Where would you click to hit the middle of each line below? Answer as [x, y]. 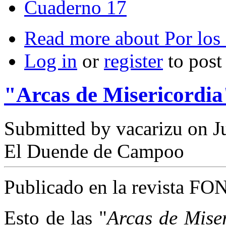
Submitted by [60, 128]
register [133, 61]
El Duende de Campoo [94, 151]
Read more [67, 38]
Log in [51, 61]
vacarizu [149, 128]
